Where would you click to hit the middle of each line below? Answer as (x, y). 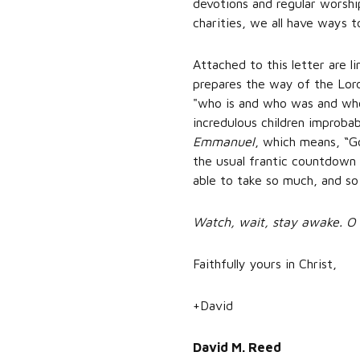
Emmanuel (223, 141)
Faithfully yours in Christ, (264, 264)
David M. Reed (237, 347)
